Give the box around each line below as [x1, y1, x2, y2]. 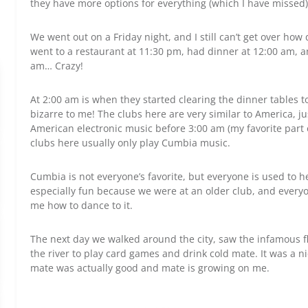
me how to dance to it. [30, 199, 133, 212]
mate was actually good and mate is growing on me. [30, 261, 269, 275]
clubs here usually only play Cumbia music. [30, 136, 230, 150]
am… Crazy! [30, 59, 83, 73]
